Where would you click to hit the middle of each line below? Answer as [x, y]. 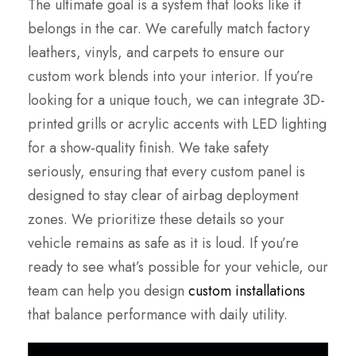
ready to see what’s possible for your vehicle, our [178, 267]
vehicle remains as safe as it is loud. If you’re [163, 244]
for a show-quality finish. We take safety [148, 148]
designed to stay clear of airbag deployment [163, 196]
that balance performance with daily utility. [158, 315]
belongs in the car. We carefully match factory [169, 29]
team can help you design [108, 291]
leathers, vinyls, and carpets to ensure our [156, 53]
